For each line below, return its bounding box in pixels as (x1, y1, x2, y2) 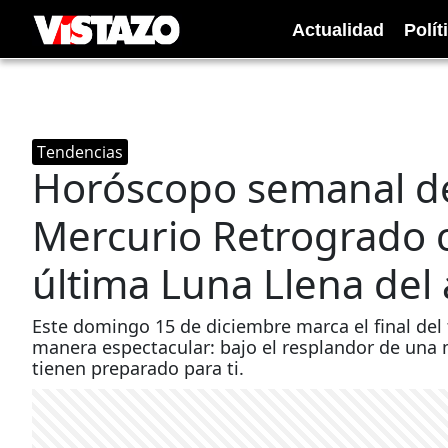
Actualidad (292, 19, 384, 40)
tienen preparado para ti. (32, 356, 244, 380)
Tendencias (37, 141, 123, 163)
